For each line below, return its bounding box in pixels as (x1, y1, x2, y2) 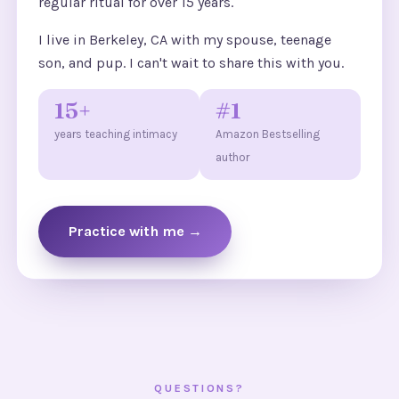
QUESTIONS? (154, 382, 245, 395)
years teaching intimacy (53, 127, 177, 142)
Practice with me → (68, 223, 202, 240)
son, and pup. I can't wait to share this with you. (38, 53, 344, 71)
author (215, 151, 249, 165)
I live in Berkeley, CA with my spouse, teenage (38, 30, 331, 48)
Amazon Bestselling (215, 127, 320, 142)
